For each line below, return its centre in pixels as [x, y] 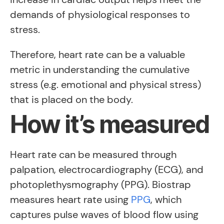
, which [166, 199]
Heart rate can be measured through [93, 154]
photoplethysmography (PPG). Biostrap [100, 184]
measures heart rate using [70, 199]
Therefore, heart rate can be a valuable [97, 54]
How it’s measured [110, 124]
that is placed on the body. [71, 99]
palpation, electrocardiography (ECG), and [107, 169]
